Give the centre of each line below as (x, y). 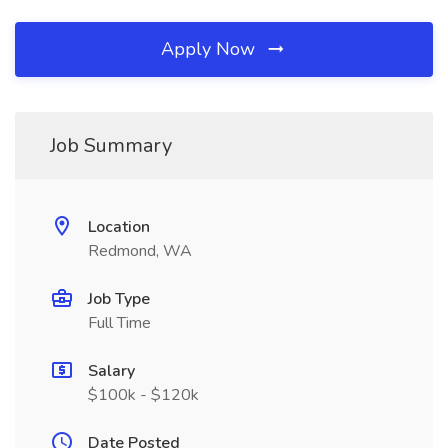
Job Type (119, 299)
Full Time (119, 323)
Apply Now (210, 49)
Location (119, 227)
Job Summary (111, 145)
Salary (111, 371)
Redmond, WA (140, 251)
